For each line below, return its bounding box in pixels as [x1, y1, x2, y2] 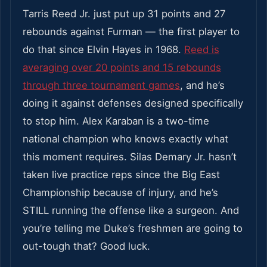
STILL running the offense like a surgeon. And [23, 204, 239, 217]
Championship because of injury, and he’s [23, 187, 218, 199]
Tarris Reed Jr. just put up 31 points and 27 [23, 8, 226, 20]
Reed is [184, 44, 219, 56]
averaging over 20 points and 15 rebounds [23, 61, 221, 74]
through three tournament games [23, 79, 180, 92]
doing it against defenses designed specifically [23, 97, 243, 110]
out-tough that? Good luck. [23, 240, 150, 253]
